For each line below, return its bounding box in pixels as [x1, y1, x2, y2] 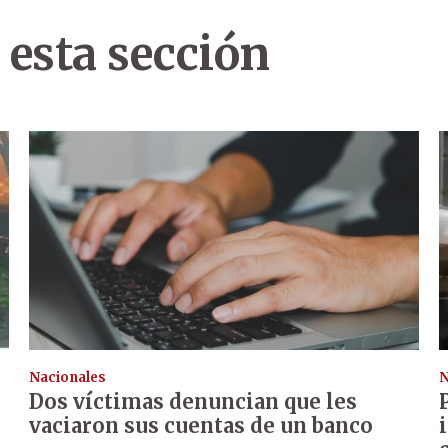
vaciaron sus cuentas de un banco [29, 413, 374, 439]
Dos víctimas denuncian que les [29, 389, 358, 415]
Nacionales [29, 369, 107, 387]
